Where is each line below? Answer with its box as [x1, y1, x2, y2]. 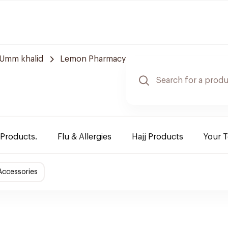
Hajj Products [132, 133, 183, 141]
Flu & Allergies [58, 133, 111, 141]
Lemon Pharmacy [60, 55, 126, 63]
